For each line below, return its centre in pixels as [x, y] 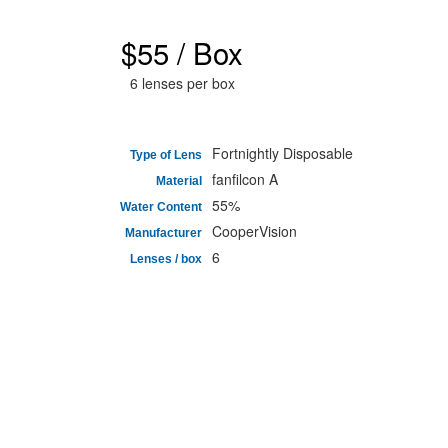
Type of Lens [166, 155]
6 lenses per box [182, 83]
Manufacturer [163, 233]
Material [179, 181]
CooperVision [254, 231]
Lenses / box [166, 259]
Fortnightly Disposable [282, 153]
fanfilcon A [245, 179]
